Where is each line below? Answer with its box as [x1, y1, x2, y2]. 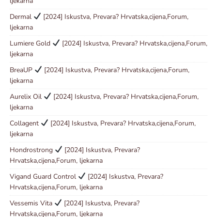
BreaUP [10, 65, 34, 75]
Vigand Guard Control [10, 171, 78, 181]
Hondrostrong [10, 145, 55, 155]
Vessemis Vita [10, 198, 54, 208]
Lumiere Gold [10, 38, 52, 48]
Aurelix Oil [10, 92, 44, 101]
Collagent [10, 118, 41, 128]
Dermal [10, 12, 33, 21]
